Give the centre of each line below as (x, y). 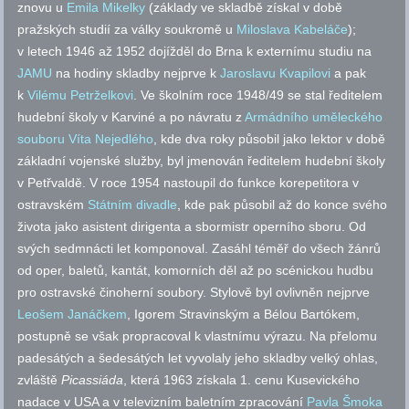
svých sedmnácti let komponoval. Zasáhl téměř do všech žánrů (199, 249)
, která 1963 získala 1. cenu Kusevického (242, 380)
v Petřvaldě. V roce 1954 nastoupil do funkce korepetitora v (189, 183)
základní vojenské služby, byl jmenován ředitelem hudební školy (202, 161)
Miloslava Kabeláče (293, 30)
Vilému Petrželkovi (81, 95)
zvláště (40, 380)
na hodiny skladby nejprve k (136, 73)
